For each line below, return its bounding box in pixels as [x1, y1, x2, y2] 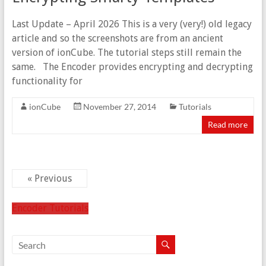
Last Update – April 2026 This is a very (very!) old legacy [11, 18, 252, 30]
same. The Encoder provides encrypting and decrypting [11, 61, 253, 73]
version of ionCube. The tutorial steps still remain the [11, 47, 242, 59]
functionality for [11, 75, 83, 87]
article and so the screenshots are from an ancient [11, 33, 223, 45]
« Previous [27, 173, 72, 185]
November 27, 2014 [83, 102, 156, 112]
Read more [208, 119, 248, 130]
